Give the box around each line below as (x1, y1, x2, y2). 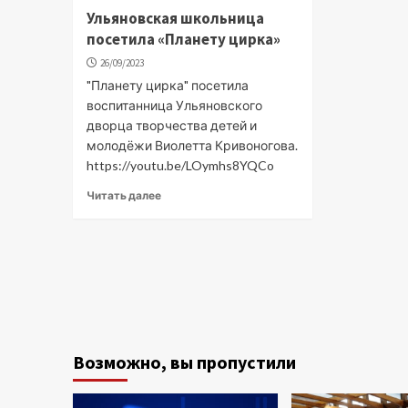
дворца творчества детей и (86, 117, 257, 133)
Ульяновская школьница (86, 7, 264, 28)
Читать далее (86, 188, 161, 202)
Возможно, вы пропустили (72, 350, 296, 373)
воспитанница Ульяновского (86, 97, 262, 113)
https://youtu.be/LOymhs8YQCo (86, 157, 274, 173)
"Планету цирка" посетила (86, 76, 249, 93)
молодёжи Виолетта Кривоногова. (86, 137, 298, 153)
